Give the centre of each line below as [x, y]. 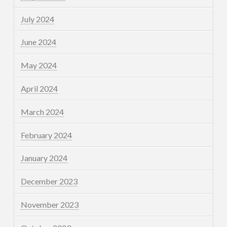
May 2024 [39, 65]
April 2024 [40, 88]
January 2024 [44, 158]
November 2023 [50, 204]
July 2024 [38, 19]
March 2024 [43, 111]
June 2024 [39, 42]
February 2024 [47, 135]
